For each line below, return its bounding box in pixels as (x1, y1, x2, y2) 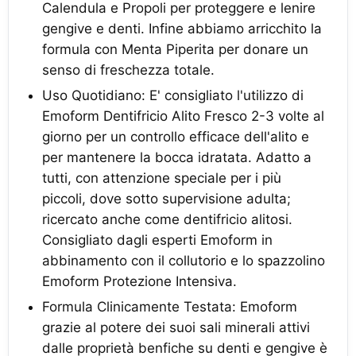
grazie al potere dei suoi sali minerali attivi (42, 319, 310, 335)
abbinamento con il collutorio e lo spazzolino (42, 253, 325, 269)
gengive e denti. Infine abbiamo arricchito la (42, 21, 322, 37)
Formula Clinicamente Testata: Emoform (42, 299, 297, 315)
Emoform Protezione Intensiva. (42, 273, 237, 289)
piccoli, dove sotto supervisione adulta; (42, 191, 291, 207)
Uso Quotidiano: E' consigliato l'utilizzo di (42, 87, 304, 103)
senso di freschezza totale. (42, 62, 215, 78)
